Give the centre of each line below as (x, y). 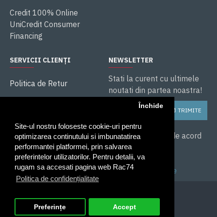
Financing (26, 36)
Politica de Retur (39, 83)
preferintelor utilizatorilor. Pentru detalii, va (80, 157)
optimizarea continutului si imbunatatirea (77, 137)
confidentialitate (148, 170)
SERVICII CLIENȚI (40, 60)
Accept (124, 207)
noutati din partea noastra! (155, 90)
